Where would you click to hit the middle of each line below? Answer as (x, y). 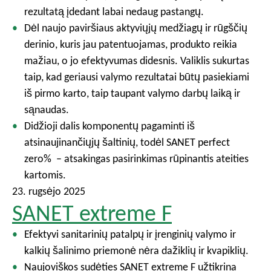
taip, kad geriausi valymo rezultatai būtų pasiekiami (137, 77)
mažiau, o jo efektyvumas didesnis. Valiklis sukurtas (137, 60)
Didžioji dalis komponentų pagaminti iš (109, 126)
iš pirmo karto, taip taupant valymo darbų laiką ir (132, 93)
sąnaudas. (47, 109)
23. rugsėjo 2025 (49, 191)
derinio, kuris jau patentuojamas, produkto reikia (131, 44)
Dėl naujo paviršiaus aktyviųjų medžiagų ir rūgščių (136, 28)
